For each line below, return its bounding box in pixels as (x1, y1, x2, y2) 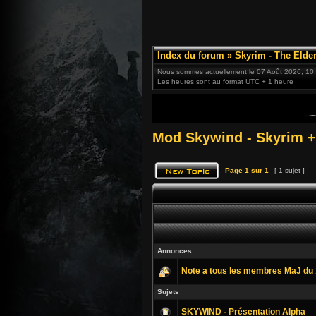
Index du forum (157, 50, 224, 61)
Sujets (157, 288, 179, 296)
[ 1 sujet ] (272, 166, 307, 174)
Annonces (157, 247, 192, 255)
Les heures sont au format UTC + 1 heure (157, 78, 293, 85)
